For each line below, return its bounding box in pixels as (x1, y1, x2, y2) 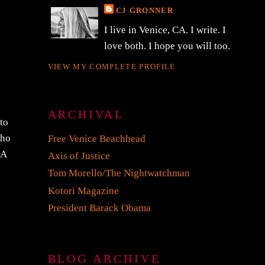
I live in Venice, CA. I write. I (104, 24, 226, 35)
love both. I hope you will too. (104, 40, 230, 51)
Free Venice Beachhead (47, 132, 146, 144)
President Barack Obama (47, 202, 151, 214)
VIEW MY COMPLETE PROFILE (47, 62, 176, 72)
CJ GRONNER (115, 6, 173, 15)
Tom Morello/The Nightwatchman (47, 167, 190, 179)
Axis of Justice (47, 150, 110, 162)
